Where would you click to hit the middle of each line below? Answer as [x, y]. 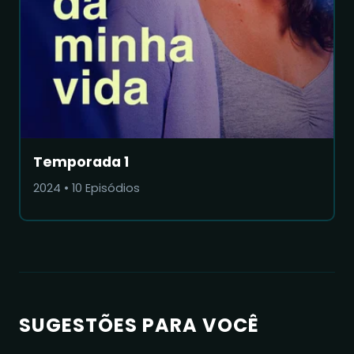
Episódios [111, 188]
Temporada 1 [81, 162]
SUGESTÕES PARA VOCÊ [139, 325]
